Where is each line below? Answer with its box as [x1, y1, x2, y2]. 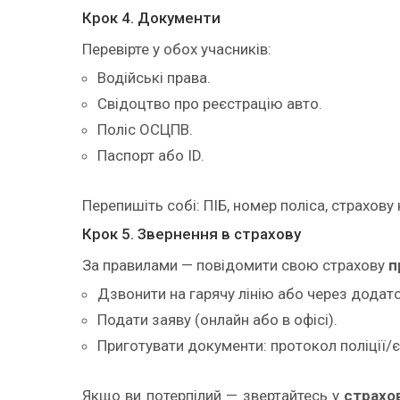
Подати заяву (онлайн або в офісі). [97, 310, 337, 329]
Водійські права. [97, 68, 211, 87]
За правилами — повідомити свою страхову [82, 255, 388, 274]
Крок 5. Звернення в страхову [82, 224, 301, 243]
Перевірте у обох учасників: [82, 39, 271, 58]
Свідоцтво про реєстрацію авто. [97, 94, 322, 112]
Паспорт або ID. [97, 146, 204, 164]
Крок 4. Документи [82, 9, 221, 27]
